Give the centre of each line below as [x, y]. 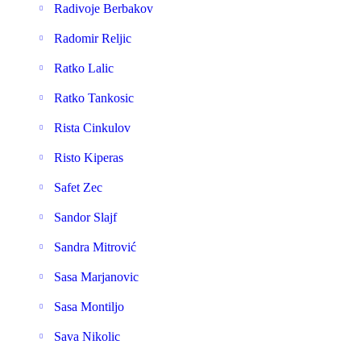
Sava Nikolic [87, 336]
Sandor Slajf [85, 217]
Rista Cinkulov [92, 128]
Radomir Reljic [93, 38]
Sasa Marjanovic [96, 277]
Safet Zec [78, 187]
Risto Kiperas [89, 158]
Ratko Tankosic [94, 98]
